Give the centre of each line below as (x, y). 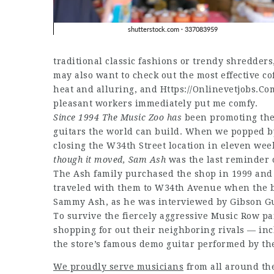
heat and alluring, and (107, 89)
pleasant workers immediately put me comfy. (155, 103)
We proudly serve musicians (118, 267)
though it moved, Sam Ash (109, 160)
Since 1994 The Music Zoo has (117, 117)
